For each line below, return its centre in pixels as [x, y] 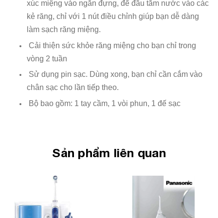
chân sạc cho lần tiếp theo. [73, 88]
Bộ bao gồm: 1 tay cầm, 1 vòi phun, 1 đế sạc [104, 103]
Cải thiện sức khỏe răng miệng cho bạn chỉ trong [111, 45]
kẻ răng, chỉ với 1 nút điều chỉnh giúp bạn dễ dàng [113, 16]
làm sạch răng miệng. [64, 29]
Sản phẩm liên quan [109, 152]
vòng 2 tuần [47, 58]
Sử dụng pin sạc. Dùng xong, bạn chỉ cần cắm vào [115, 74]
